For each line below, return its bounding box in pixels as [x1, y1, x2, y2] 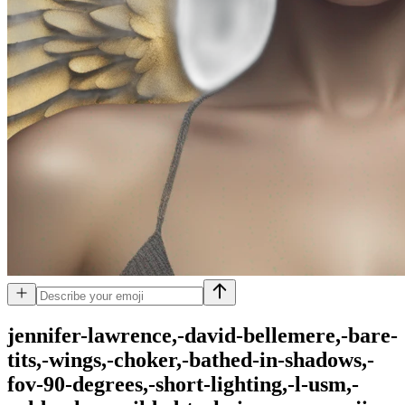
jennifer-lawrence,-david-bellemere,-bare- [7, 323, 398, 347]
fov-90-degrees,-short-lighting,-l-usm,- [7, 372, 359, 396]
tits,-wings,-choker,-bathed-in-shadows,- [7, 347, 374, 372]
